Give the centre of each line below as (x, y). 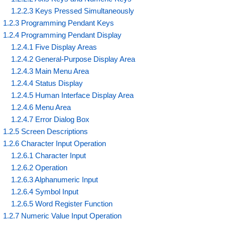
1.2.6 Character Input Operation (55, 143)
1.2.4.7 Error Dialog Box (50, 119)
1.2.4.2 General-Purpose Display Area (73, 59)
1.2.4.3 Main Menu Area (50, 71)
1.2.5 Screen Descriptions (46, 131)
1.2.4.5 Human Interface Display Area (73, 95)
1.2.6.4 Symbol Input (45, 191)
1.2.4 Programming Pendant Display (63, 35)
